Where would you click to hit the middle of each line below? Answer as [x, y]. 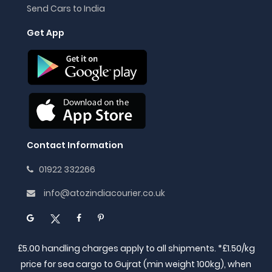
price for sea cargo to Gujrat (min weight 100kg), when [136, 264]
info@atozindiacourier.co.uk [104, 193]
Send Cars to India [66, 8]
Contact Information [75, 145]
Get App [46, 33]
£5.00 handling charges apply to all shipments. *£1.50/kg [136, 249]
